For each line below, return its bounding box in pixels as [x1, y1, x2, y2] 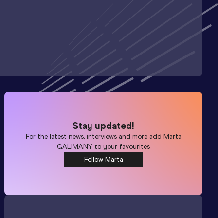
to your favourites [92, 142, 150, 151]
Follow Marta [84, 155, 123, 163]
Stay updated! [73, 119, 135, 131]
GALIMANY [57, 142, 93, 151]
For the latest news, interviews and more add [25, 132, 163, 141]
